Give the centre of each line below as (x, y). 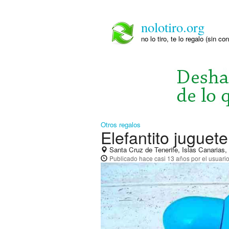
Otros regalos (121, 124)
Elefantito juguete (164, 137)
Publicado (124, 158)
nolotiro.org (173, 27)
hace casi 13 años (164, 158)
